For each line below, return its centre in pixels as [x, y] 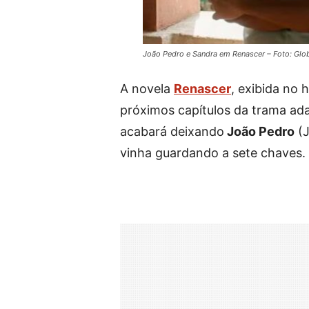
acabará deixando [172, 131]
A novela [147, 88]
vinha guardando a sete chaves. [213, 152]
